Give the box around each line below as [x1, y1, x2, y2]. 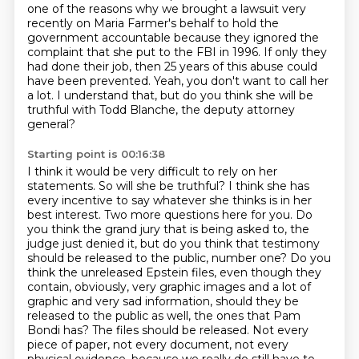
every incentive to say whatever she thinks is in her [26, 193, 312, 208]
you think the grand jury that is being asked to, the [26, 222, 309, 236]
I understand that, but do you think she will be [56, 88, 313, 103]
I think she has [228, 179, 309, 193]
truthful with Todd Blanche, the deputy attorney [26, 103, 295, 117]
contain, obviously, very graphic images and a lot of [26, 280, 311, 294]
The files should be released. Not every [91, 323, 309, 337]
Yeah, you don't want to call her [153, 74, 329, 88]
